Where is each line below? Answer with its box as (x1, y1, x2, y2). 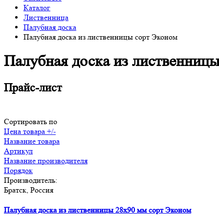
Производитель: (4, 175, 57, 185)
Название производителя (4, 155, 88, 165)
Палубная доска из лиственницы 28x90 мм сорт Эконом (4, 205, 191, 215)
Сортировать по (4, 116, 57, 126)
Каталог (23, 3, 50, 12)
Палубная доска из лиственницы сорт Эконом (23, 32, 177, 42)
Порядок (4, 165, 33, 175)
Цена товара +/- (4, 126, 56, 136)
